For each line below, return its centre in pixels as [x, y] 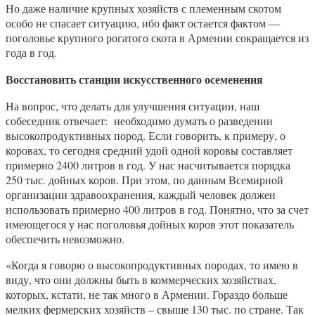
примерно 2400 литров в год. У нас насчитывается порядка [148, 165]
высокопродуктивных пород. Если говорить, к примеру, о [146, 135]
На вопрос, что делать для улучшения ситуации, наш [133, 105]
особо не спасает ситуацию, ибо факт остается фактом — [143, 22]
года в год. [31, 52]
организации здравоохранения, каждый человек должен [141, 194]
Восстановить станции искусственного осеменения [134, 79]
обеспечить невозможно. [65, 238]
